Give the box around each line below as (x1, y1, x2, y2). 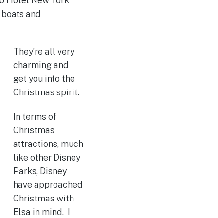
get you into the (13, 73, 75, 84)
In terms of (13, 111, 57, 122)
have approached (13, 179, 83, 190)
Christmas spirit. (13, 87, 79, 98)
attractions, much (13, 138, 83, 149)
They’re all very (13, 46, 74, 57)
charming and (13, 60, 69, 71)
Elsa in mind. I (13, 206, 70, 217)
